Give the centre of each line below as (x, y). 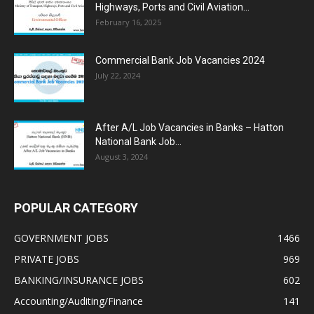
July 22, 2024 (118, 76)
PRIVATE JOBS (47, 259)
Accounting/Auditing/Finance (78, 301)
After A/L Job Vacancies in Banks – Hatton (190, 128)
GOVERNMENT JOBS (61, 238)
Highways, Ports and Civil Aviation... (172, 7)
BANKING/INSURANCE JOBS (79, 280)
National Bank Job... (138, 142)
